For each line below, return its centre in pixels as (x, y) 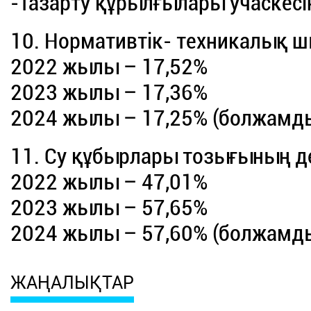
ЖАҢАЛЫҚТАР (73, 283)
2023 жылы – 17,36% (109, 93)
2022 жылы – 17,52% (109, 67)
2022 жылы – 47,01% (109, 182)
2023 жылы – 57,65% (109, 208)
